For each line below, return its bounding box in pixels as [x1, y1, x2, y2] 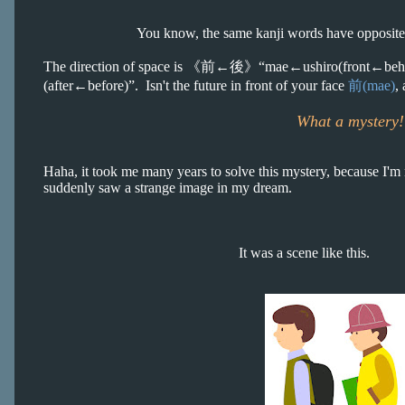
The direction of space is [43, 59, 186, 74]
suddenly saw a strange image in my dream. [43, 180, 292, 195]
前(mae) [348, 78, 395, 93]
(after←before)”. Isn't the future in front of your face [43, 78, 348, 93]
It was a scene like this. [43, 245, 370, 260]
